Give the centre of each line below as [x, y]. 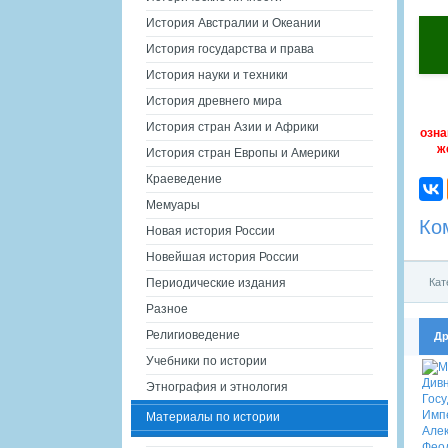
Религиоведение [193, 335]
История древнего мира [214, 101]
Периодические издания [216, 283]
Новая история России [210, 231]
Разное [167, 309]
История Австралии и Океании [233, 23]
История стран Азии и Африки [232, 127]
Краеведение [184, 179]
